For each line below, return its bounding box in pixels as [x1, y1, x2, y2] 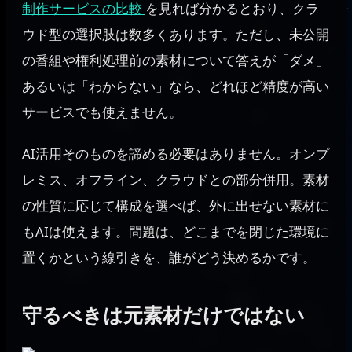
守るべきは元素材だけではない [22, 301, 305, 328]
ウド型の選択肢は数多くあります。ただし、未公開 [22, 24, 329, 43]
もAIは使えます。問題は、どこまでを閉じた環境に [22, 222, 329, 240]
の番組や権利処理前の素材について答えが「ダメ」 [22, 50, 329, 69]
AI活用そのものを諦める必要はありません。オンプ [22, 144, 329, 163]
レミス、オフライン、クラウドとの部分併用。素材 [22, 170, 329, 189]
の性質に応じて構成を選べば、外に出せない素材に [22, 196, 329, 214]
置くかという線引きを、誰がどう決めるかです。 [22, 247, 316, 266]
